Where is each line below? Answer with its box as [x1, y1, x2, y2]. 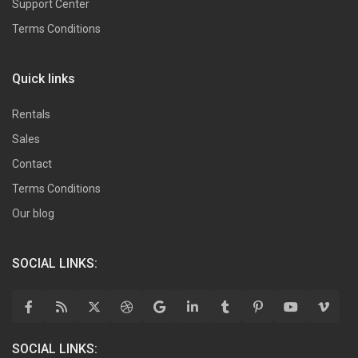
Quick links [12, 71, 76, 87]
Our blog [12, 207, 55, 221]
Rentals [12, 108, 51, 121]
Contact [12, 157, 53, 171]
